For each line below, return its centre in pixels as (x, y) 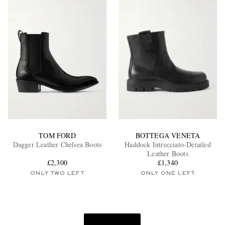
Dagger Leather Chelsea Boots (57, 145)
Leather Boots (168, 154)
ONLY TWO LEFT (57, 174)
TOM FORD (57, 136)
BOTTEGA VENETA (168, 136)
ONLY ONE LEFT (168, 174)
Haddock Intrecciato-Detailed (168, 145)
